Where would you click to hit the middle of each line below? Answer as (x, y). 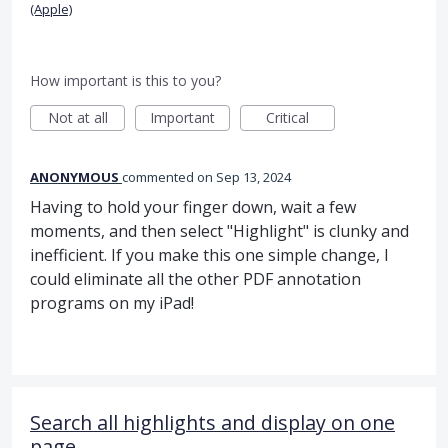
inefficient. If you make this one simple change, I (209, 255)
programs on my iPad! (112, 303)
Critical (287, 118)
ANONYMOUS (74, 177)
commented (159, 177)
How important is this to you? (125, 81)
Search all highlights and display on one (212, 423)
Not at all (77, 118)
